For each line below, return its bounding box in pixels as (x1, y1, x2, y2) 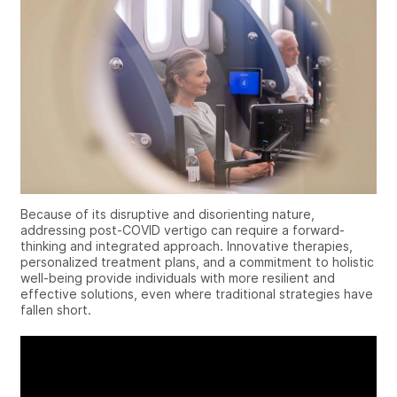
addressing (20, 222, 90, 237)
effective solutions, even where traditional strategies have (20, 285, 373, 301)
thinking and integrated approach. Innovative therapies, (20, 237, 353, 253)
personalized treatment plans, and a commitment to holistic (20, 253, 374, 269)
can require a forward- (207, 222, 345, 237)
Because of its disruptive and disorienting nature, (20, 206, 315, 222)
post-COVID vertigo (90, 222, 207, 237)
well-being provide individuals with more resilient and (20, 269, 335, 285)
